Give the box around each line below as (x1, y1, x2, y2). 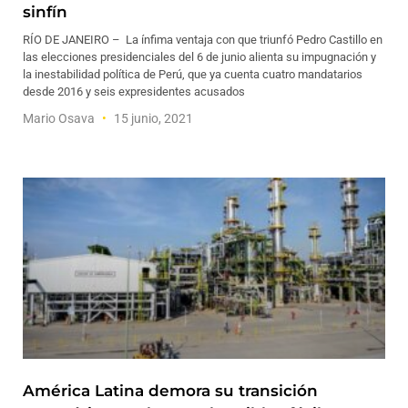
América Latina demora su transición (23, 382, 318, 400)
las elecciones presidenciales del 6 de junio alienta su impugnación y (23, 50, 376, 64)
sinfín (23, 3, 67, 21)
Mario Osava (23, 111, 97, 126)
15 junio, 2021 (111, 111, 193, 126)
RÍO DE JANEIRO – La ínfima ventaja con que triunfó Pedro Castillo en (23, 33, 382, 46)
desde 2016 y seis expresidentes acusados (23, 85, 245, 98)
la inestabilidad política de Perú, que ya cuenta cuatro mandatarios (23, 67, 362, 81)
